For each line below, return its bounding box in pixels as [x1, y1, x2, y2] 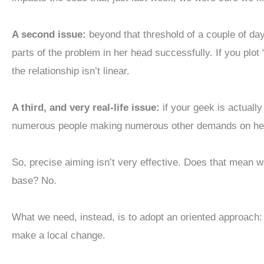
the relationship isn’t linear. [12, 65, 130, 77]
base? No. [12, 175, 57, 187]
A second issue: [12, 29, 86, 41]
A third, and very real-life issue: [12, 102, 160, 114]
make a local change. [12, 230, 105, 242]
